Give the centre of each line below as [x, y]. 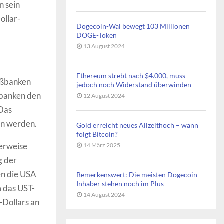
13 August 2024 [104, 46]
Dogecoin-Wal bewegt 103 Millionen [133, 26]
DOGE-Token [97, 35]
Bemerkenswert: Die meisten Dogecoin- [138, 175]
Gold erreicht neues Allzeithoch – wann [137, 125]
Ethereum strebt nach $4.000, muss [131, 76]
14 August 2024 [104, 195]
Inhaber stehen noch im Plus [120, 184]
